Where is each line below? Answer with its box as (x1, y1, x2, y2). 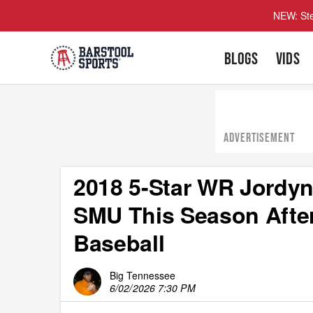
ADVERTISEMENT (224, 131, 296, 145)
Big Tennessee (110, 268, 175, 282)
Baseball (73, 226, 165, 259)
